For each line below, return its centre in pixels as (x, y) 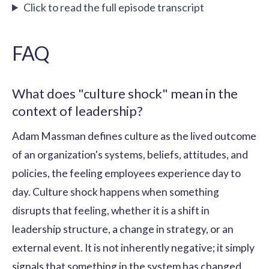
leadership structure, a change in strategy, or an (123, 229)
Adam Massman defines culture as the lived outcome (134, 136)
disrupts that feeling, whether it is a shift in (111, 210)
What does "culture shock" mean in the (125, 93)
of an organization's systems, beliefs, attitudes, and (130, 154)
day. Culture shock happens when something (116, 192)
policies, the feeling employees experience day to (126, 173)
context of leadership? (77, 110)
